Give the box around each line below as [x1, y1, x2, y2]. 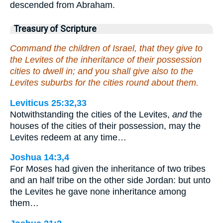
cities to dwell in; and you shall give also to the [10, 66, 193, 76]
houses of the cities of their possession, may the [10, 120, 201, 131]
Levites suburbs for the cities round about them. [10, 77, 199, 88]
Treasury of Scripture [14, 24, 97, 34]
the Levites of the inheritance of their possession [10, 54, 202, 65]
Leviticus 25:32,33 [10, 98, 87, 108]
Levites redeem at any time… [10, 132, 126, 142]
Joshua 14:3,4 [10, 152, 69, 163]
